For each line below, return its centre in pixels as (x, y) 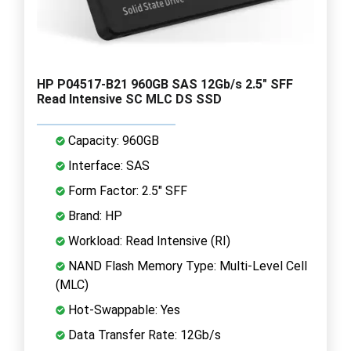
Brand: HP (94, 215)
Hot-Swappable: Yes (123, 309)
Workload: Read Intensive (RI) (148, 241)
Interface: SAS (107, 165)
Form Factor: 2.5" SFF (126, 190)
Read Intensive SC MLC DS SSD (129, 99)
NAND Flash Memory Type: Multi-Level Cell (186, 266)
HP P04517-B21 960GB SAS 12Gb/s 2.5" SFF (165, 84)
